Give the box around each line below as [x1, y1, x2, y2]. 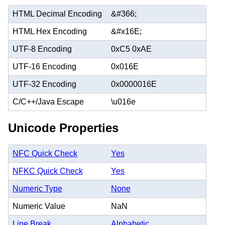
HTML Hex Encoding [13, 27, 87, 36]
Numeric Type [13, 184, 62, 193]
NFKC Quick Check [13, 167, 83, 176]
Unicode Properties [8, 121, 119, 135]
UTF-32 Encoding [13, 79, 76, 88]
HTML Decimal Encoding [13, 9, 102, 18]
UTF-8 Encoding [13, 44, 72, 53]
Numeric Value [13, 202, 65, 211]
